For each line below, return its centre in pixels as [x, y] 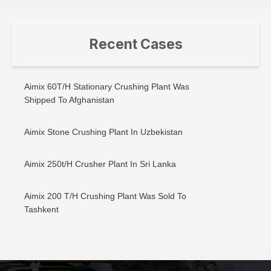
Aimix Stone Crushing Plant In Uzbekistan [103, 132]
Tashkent [41, 210]
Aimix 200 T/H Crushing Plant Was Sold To [105, 196]
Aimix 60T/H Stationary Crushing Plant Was [107, 87]
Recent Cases [135, 44]
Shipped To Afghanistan [69, 100]
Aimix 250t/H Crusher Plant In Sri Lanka [100, 164]
